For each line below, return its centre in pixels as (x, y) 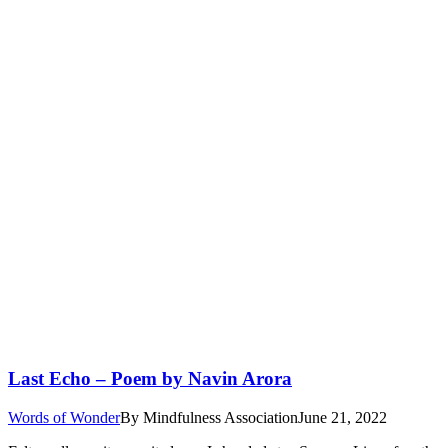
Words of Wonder (64, 417)
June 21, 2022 (342, 417)
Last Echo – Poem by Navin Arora (150, 379)
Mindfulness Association (220, 417)
